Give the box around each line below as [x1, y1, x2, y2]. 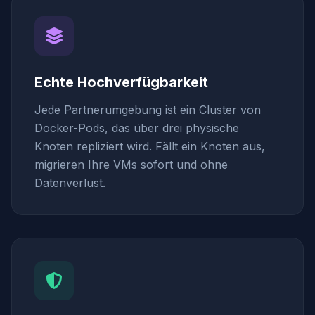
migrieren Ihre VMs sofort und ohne [34, 157, 228, 172]
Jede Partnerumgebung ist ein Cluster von [34, 103, 261, 117]
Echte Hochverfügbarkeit [34, 74, 208, 91]
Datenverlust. [34, 176, 105, 190]
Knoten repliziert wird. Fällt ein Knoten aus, [34, 139, 265, 153]
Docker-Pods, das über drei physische [34, 121, 239, 135]
